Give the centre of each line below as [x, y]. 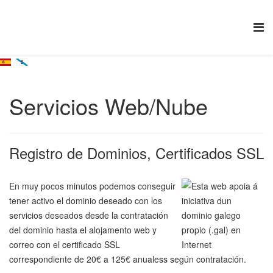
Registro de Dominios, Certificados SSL [136, 153]
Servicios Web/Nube [108, 106]
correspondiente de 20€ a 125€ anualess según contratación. [128, 259]
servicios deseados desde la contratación [89, 215]
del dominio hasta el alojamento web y [83, 230]
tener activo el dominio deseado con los [86, 200]
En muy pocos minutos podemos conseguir [92, 186]
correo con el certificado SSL [65, 244]
